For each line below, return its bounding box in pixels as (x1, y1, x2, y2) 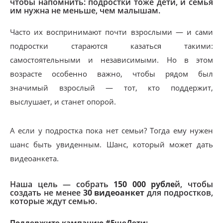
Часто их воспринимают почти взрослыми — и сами (10, 27, 213, 37)
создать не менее (10, 187, 83, 198)
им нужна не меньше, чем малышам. (10, 5, 160, 16)
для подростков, (144, 187, 214, 198)
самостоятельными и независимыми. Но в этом (10, 55, 213, 65)
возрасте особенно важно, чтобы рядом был (10, 69, 213, 79)
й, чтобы (175, 179, 214, 190)
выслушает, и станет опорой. (10, 97, 118, 107)
